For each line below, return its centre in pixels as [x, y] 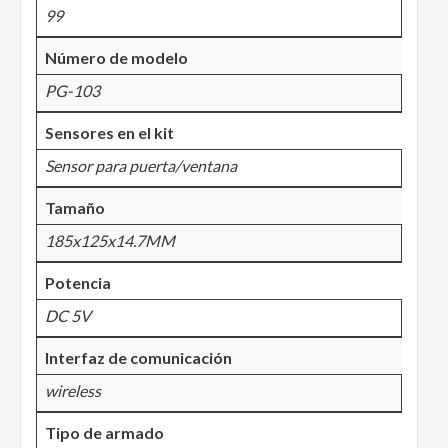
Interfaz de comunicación [138, 358]
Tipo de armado [104, 433]
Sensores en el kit [109, 133]
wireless [73, 391]
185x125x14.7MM [110, 241]
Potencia [78, 283]
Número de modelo [116, 58]
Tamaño [75, 208]
